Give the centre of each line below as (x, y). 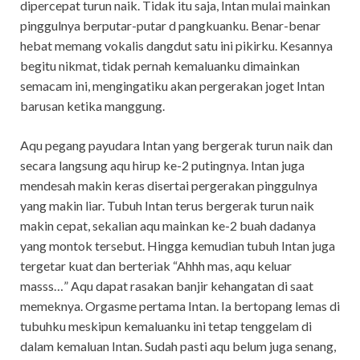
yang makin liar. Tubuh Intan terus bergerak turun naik (167, 206)
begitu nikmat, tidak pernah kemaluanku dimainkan (160, 66)
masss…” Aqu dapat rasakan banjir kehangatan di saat (167, 286)
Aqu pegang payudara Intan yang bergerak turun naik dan (176, 145)
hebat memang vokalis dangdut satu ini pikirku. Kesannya (176, 46)
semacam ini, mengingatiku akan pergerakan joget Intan (172, 86)
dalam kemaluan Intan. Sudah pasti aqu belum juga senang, (178, 346)
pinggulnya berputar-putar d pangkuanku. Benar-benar (170, 26)
